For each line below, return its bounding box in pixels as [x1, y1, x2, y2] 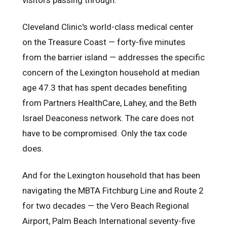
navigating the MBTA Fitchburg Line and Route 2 [22, 185, 204, 196]
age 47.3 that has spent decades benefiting [22, 82, 187, 93]
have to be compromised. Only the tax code [22, 128, 187, 138]
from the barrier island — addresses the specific [22, 52, 205, 62]
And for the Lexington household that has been [22, 170, 200, 180]
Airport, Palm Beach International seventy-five [22, 215, 195, 226]
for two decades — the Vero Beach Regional [22, 200, 189, 211]
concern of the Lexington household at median [22, 67, 200, 78]
